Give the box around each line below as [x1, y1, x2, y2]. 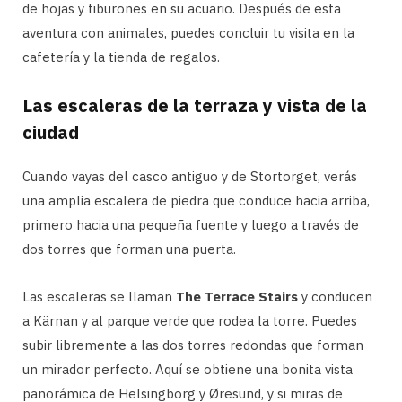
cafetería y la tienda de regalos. [22, 48, 220, 66]
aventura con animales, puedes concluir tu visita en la [22, 24, 354, 42]
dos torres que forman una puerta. [22, 240, 236, 258]
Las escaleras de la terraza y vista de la [22, 93, 367, 118]
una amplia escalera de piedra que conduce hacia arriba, [22, 192, 370, 210]
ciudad [22, 120, 79, 145]
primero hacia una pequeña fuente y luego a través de [22, 216, 359, 234]
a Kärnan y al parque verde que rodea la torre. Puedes [22, 312, 357, 330]
